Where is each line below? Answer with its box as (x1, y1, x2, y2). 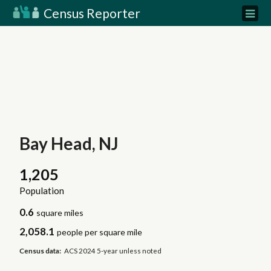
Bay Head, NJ (19, 133, 119, 154)
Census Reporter (41, 5, 140, 21)
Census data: (19, 246, 61, 255)
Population (19, 185, 64, 197)
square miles (36, 207, 84, 218)
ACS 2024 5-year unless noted (64, 246, 162, 255)
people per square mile (57, 227, 143, 238)
